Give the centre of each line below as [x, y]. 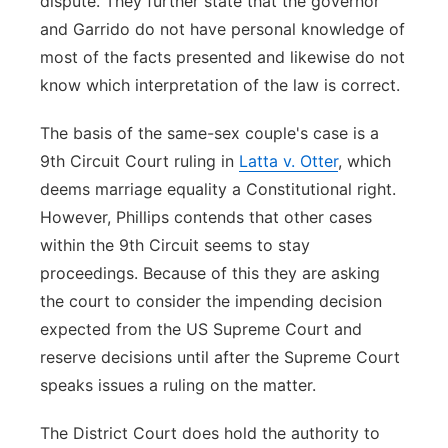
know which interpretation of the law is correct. [220, 85]
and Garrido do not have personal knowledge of [222, 29]
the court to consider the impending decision [211, 301]
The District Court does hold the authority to [210, 433]
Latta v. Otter [288, 161]
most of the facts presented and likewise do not [222, 57]
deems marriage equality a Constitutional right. [218, 189]
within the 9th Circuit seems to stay [175, 245]
